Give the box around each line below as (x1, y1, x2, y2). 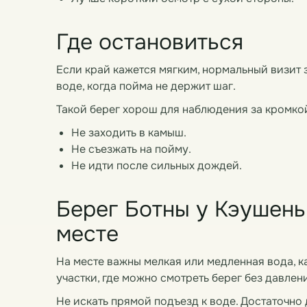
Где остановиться (56, 28, 243, 56)
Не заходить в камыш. (71, 125, 186, 140)
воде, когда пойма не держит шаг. (56, 79, 236, 93)
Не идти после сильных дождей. (71, 158, 242, 173)
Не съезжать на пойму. (71, 142, 191, 156)
